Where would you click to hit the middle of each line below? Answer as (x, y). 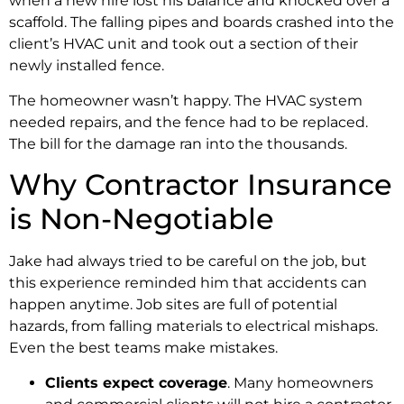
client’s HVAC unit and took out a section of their (184, 44)
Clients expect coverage (136, 382)
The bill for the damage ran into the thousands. (178, 143)
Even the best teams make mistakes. (143, 348)
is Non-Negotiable (142, 219)
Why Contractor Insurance (201, 185)
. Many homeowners (300, 382)
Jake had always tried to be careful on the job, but (188, 262)
